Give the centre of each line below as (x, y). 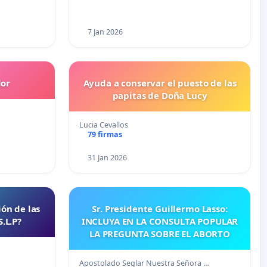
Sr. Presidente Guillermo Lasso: (160, 209)
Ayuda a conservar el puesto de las (160, 83)
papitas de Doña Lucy (160, 96)
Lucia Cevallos (104, 125)
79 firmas (105, 135)
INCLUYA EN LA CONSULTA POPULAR (160, 221)
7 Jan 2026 (105, 32)
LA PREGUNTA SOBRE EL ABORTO (160, 234)
